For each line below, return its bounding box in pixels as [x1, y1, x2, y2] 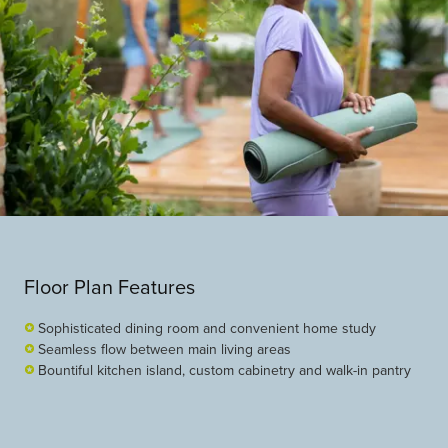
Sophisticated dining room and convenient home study [38, 317, 376, 338]
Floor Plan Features [24, 271, 195, 301]
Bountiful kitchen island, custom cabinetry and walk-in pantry [38, 359, 411, 380]
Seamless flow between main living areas [38, 338, 291, 359]
